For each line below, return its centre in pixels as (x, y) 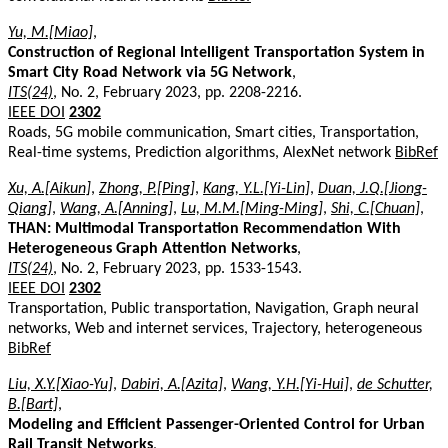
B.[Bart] (33, 404)
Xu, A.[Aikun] (49, 188)
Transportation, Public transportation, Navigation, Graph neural (213, 308)
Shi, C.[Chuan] (375, 208)
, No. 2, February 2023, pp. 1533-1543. (177, 268)
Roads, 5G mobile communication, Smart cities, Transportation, (213, 132)
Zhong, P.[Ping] (147, 188)
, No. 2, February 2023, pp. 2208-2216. (177, 92)
